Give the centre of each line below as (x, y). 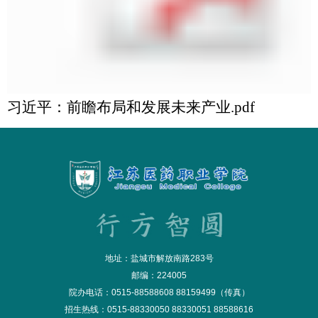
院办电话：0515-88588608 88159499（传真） (159, 292)
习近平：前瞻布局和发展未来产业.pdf (131, 108)
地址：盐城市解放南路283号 (159, 258)
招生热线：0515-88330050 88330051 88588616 (159, 309)
